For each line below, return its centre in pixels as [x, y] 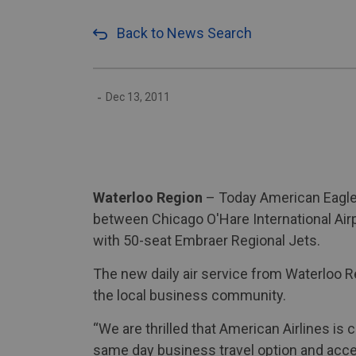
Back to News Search [184, 33]
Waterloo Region [149, 197]
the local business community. [193, 295]
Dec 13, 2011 [138, 97]
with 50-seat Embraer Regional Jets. [210, 240]
